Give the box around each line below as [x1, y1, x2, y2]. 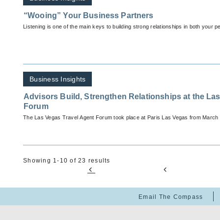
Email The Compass [138, 193, 203, 201]
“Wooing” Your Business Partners [24, 11, 154, 20]
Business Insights [29, 75, 86, 83]
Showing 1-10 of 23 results [23, 157, 110, 165]
